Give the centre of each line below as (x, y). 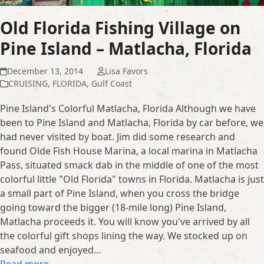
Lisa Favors (126, 71)
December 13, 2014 (45, 71)
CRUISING (28, 83)
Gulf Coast (112, 83)
